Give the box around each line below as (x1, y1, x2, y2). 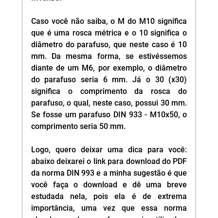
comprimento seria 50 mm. (31, 122, 126, 131)
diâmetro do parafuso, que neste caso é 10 (31, 40, 187, 50)
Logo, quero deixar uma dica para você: (31, 145, 187, 155)
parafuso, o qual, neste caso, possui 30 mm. (31, 98, 187, 108)
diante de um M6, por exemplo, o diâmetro (31, 63, 187, 73)
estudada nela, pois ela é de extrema (31, 192, 187, 201)
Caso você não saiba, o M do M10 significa (31, 17, 187, 26)
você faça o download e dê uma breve (31, 180, 187, 190)
